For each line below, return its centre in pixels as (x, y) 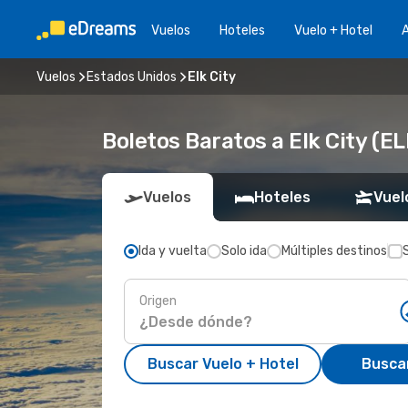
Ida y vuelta (173, 251)
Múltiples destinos (334, 251)
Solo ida (244, 251)
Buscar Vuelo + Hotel (223, 364)
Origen (158, 301)
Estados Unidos (132, 76)
